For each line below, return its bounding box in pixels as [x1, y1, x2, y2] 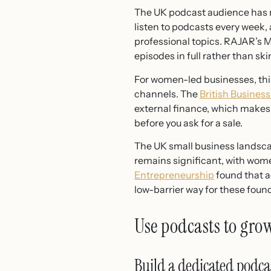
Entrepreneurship [134, 169, 214, 181]
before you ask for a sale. [134, 116, 243, 129]
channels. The [134, 87, 200, 100]
